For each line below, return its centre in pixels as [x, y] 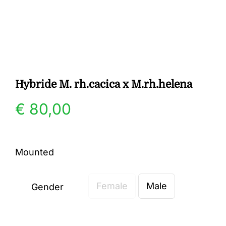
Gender [47, 187]
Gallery [32, 30]
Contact [34, 63]
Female [112, 186]
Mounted [35, 152]
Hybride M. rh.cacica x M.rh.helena [104, 84]
